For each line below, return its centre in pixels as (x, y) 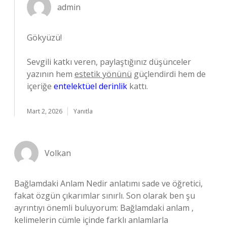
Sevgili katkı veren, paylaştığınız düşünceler (109, 62)
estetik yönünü (103, 74)
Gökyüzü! (44, 37)
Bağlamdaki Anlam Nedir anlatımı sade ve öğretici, (108, 183)
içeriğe (40, 86)
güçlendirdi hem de (169, 74)
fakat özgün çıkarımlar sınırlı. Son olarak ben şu (105, 196)
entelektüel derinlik (90, 86)
